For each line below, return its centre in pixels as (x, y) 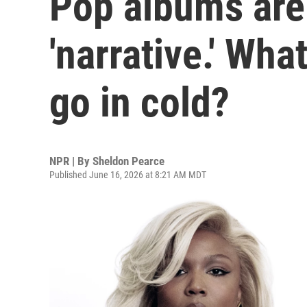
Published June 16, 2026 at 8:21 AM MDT (128, 175)
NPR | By (71, 161)
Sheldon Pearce (128, 161)
